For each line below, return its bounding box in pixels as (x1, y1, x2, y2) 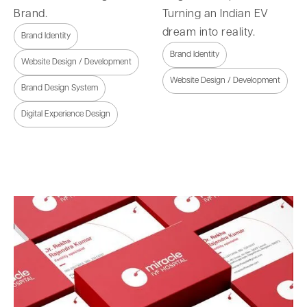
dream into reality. (162, 26, 255, 38)
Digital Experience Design (21, 109, 110, 119)
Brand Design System (21, 83, 98, 93)
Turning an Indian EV (162, 8, 269, 20)
